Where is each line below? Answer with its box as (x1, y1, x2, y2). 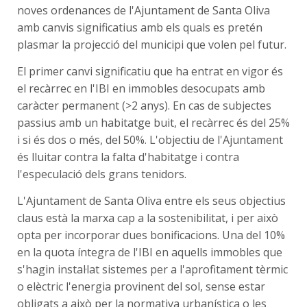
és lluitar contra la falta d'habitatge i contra (17, 149, 239, 165)
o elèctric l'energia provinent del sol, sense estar (17, 279, 265, 295)
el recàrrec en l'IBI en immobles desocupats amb (17, 81, 265, 97)
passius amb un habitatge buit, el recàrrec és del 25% (17, 115, 290, 131)
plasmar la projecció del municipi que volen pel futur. (17, 37, 286, 53)
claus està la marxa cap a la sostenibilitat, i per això (17, 210, 278, 226)
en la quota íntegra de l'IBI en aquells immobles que (17, 245, 282, 260)
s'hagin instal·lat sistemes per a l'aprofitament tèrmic (17, 262, 288, 278)
